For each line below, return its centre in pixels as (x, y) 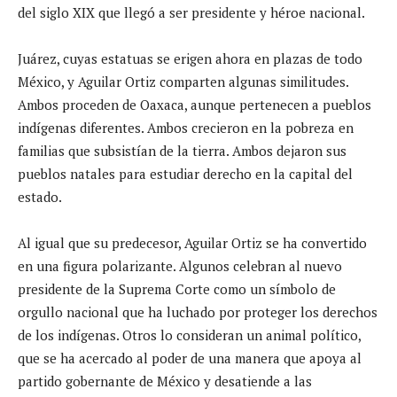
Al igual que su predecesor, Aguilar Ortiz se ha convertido (192, 242)
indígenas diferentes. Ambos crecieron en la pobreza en (186, 127)
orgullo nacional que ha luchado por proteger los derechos (198, 311)
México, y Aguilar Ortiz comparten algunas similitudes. (183, 81)
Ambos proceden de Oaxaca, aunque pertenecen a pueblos (195, 104)
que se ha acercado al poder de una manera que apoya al (190, 358)
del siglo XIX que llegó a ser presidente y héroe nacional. (191, 12)
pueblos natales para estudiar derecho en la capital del (185, 173)
